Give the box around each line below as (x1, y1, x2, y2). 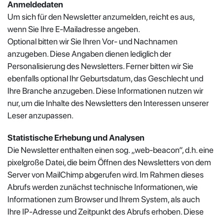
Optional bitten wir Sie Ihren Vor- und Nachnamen (7, 36, 178, 46)
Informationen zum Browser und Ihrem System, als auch (7, 194, 200, 204)
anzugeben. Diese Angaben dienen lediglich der (7, 48, 171, 59)
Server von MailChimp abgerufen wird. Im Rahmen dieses (7, 169, 204, 180)
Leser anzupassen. (7, 110, 74, 120)
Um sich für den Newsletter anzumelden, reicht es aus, (7, 11, 194, 22)
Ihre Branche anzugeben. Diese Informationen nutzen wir (7, 85, 203, 96)
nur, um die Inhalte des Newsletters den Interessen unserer (7, 98, 209, 108)
